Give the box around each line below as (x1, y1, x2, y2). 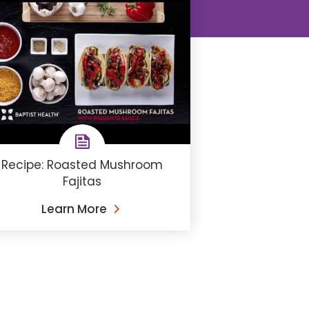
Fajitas (63, 172, 102, 190)
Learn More (41, 200, 108, 217)
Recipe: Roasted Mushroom (1, 156, 163, 173)
